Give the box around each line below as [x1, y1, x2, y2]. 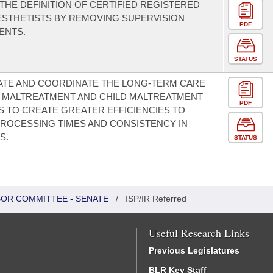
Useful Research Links [149, 225, 249, 240]
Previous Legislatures [149, 246, 239, 255]
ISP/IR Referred [126, 194, 186, 204]
